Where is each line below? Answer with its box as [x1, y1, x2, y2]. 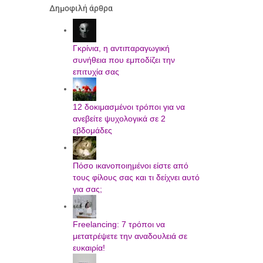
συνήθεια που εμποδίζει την [72, 55, 175, 65]
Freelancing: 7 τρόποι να [72, 220, 165, 230]
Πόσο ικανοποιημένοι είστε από [72, 161, 188, 171]
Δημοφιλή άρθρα [49, 4, 113, 14]
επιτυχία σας [72, 67, 119, 77]
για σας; [72, 184, 102, 194]
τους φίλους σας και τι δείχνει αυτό [72, 173, 200, 183]
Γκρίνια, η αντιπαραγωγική [72, 43, 170, 53]
